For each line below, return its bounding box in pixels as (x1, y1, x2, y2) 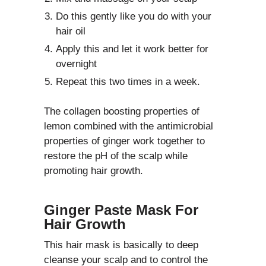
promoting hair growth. (44, 165, 143, 177)
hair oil (56, 26, 85, 37)
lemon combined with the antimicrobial (44, 121, 213, 132)
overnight (56, 58, 97, 70)
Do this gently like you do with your (56, 11, 211, 23)
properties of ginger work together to (44, 135, 205, 147)
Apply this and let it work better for (56, 43, 208, 55)
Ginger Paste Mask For (44, 202, 198, 218)
